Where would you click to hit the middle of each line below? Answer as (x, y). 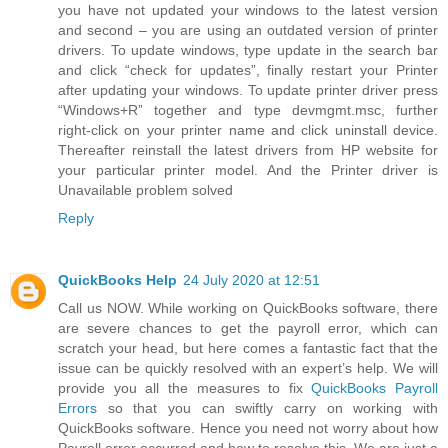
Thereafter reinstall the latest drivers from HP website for (248, 149)
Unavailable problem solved (145, 189)
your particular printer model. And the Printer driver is (248, 169)
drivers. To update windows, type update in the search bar (248, 49)
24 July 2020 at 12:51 (251, 279)
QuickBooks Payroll (374, 387)
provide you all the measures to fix (185, 387)
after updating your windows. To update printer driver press (248, 89)
